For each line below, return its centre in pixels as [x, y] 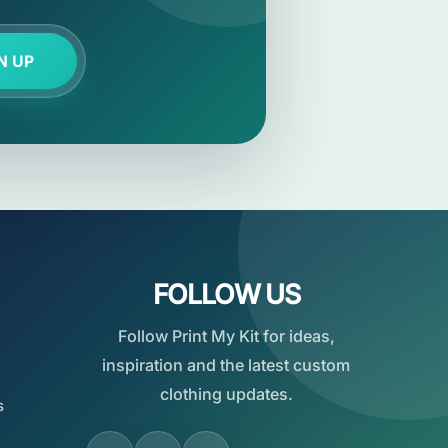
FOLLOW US [226, 294]
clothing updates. [226, 394]
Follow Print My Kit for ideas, [226, 336]
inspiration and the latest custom [226, 365]
